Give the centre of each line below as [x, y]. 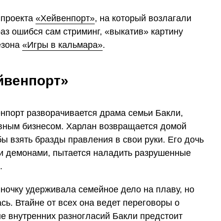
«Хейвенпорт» [65, 18]
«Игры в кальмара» [62, 45]
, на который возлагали [143, 18]
